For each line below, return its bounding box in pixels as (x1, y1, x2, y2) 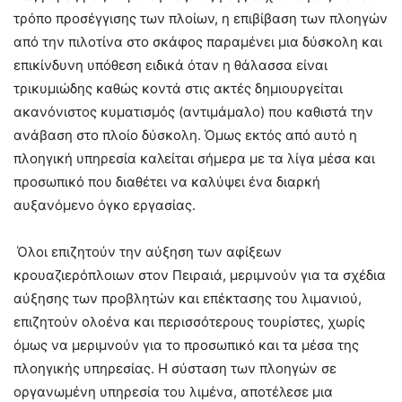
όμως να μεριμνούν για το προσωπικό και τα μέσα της (13, 336, 359, 354)
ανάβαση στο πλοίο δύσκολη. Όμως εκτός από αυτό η (13, 126, 357, 144)
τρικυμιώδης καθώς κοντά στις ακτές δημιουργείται (13, 79, 343, 97)
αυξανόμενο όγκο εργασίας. (13, 196, 196, 214)
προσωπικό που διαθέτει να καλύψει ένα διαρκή (13, 172, 320, 190)
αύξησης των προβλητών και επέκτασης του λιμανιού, (13, 289, 362, 307)
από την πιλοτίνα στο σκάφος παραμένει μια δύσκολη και (13, 32, 382, 50)
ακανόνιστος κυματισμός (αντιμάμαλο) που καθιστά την (13, 102, 373, 120)
